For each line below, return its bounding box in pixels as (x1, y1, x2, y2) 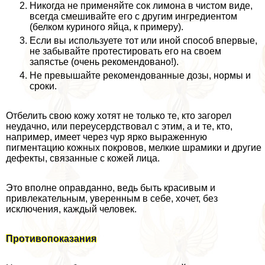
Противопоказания (6, 234, 96, 244)
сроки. (30, 81, 57, 91)
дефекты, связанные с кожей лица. (6, 153, 160, 163)
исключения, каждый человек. (6, 204, 137, 214)
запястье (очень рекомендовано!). (30, 57, 179, 67)
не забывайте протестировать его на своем (30, 46, 221, 56)
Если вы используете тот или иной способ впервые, (30, 35, 257, 46)
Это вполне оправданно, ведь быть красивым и (6, 183, 215, 193)
